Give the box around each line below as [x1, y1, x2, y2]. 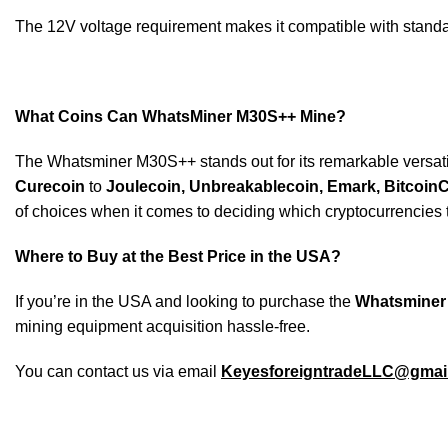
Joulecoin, [106, 178, 185, 195]
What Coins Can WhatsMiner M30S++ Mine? [15, 108, 346, 125]
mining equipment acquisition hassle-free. [15, 318, 310, 335]
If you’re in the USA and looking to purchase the [15, 293, 355, 310]
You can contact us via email [15, 363, 221, 380]
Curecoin [15, 178, 89, 195]
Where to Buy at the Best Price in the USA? [15, 248, 341, 265]
